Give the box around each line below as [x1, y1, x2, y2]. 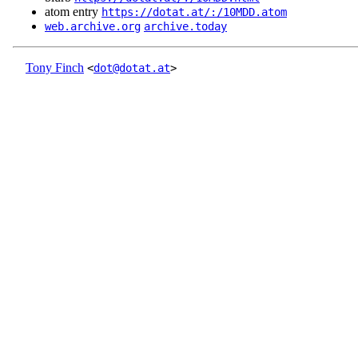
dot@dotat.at [93, 62, 170, 75]
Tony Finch [26, 61, 84, 75]
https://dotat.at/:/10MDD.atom [101, 6, 287, 19]
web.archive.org [45, 20, 141, 34]
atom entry [45, 5, 101, 19]
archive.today [144, 20, 227, 34]
